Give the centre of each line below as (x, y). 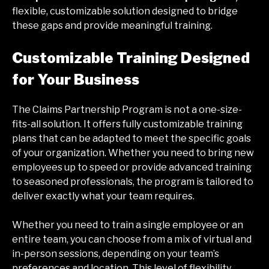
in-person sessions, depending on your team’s (116, 254)
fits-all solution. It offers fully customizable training (127, 124)
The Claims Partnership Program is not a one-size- (127, 110)
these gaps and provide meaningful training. (112, 26)
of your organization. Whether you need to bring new (133, 153)
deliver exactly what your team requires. (103, 196)
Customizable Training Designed (131, 58)
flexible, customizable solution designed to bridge (125, 11)
